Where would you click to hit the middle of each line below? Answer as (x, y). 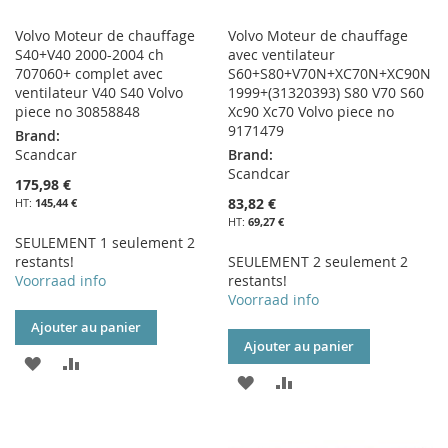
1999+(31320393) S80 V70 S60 (326, 93)
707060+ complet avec (89, 74)
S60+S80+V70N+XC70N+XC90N (330, 74)
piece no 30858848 (77, 112)
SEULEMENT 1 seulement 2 (105, 243)
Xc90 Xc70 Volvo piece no (311, 112)
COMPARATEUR (134, 432)
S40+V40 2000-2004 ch (89, 55)
